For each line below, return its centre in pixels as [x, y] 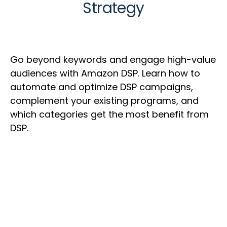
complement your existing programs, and [104, 101]
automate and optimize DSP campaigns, [102, 87]
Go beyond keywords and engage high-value [113, 60]
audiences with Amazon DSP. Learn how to [105, 73]
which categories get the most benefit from [109, 114]
